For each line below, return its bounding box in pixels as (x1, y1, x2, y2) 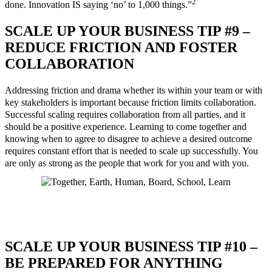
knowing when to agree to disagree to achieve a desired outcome (5, 134, 252, 144)
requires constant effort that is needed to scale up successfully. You (5, 146, 258, 156)
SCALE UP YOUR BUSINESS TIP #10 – (5, 238, 257, 254)
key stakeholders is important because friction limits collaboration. (5, 97, 256, 107)
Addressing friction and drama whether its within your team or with (5, 85, 262, 95)
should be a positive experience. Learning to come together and (5, 121, 246, 132)
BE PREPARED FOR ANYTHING (5, 254, 223, 271)
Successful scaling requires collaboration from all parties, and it (5, 109, 245, 120)
